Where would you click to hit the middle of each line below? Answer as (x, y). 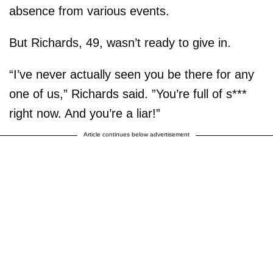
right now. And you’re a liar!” (85, 114)
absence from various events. (89, 11)
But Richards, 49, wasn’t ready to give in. (120, 43)
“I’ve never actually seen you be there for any (132, 75)
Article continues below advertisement (136, 135)
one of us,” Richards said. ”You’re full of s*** (128, 94)
